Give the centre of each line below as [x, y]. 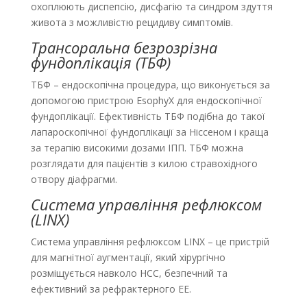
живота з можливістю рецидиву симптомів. [132, 23]
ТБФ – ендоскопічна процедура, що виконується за [150, 85]
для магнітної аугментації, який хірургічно [128, 258]
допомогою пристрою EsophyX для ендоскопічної [146, 101]
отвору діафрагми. [74, 180]
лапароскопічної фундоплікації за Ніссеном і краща [149, 132]
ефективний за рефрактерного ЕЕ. [111, 289]
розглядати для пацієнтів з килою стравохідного [144, 164]
